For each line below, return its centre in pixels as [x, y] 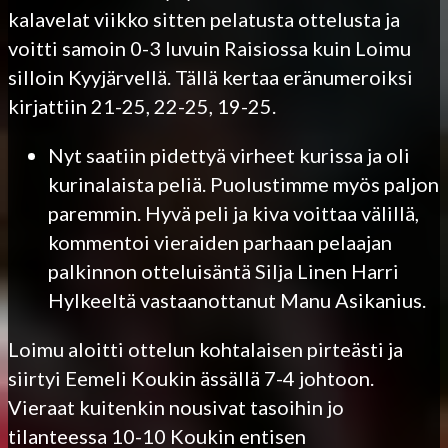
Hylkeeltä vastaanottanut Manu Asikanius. [237, 299]
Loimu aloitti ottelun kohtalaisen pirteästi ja [205, 348]
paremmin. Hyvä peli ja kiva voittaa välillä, [233, 212]
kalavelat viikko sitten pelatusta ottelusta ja [204, 18]
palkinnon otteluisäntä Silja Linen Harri [223, 270]
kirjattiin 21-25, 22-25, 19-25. [142, 105]
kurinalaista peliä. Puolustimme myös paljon [243, 183]
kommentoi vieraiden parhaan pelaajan [220, 241]
